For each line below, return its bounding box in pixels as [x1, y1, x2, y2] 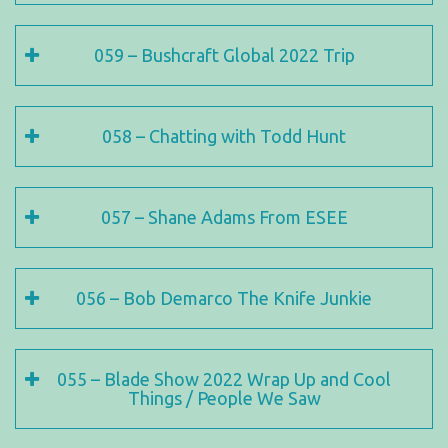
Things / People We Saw [127, 388, 321, 408]
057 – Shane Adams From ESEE [100, 207, 348, 227]
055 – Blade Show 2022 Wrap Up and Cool [57, 369, 391, 389]
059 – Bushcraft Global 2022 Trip [93, 45, 355, 65]
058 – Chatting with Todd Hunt [102, 126, 346, 146]
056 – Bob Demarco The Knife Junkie [76, 288, 372, 308]
